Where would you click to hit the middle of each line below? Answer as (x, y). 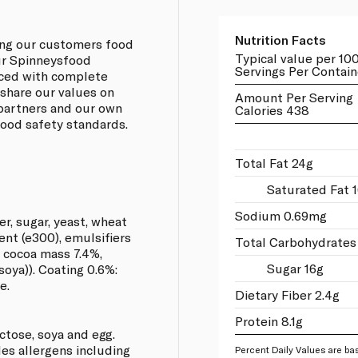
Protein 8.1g (268, 320)
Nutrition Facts (280, 39)
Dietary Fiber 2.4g (287, 294)
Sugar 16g (295, 268)
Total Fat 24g (274, 162)
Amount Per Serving (294, 97)
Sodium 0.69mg (280, 215)
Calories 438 (272, 109)
